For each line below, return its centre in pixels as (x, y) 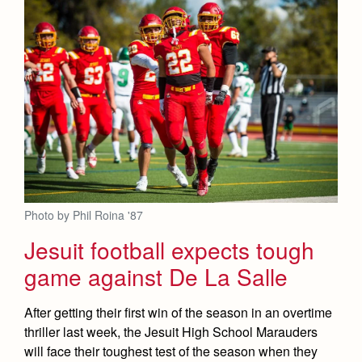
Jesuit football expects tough (169, 249)
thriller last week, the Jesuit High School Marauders (171, 331)
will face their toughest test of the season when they (171, 351)
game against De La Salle (156, 276)
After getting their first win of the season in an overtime (178, 312)
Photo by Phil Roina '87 (84, 215)
